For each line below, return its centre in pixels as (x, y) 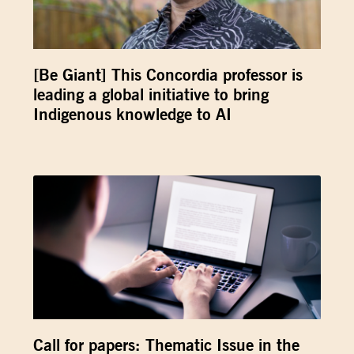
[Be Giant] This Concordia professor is (168, 74)
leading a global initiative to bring (151, 94)
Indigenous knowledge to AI (133, 114)
